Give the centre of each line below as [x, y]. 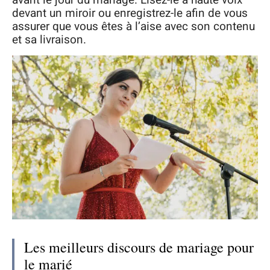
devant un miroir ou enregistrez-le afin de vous [130, 13]
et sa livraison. [49, 39]
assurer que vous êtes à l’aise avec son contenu [133, 26]
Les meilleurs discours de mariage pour [139, 247]
